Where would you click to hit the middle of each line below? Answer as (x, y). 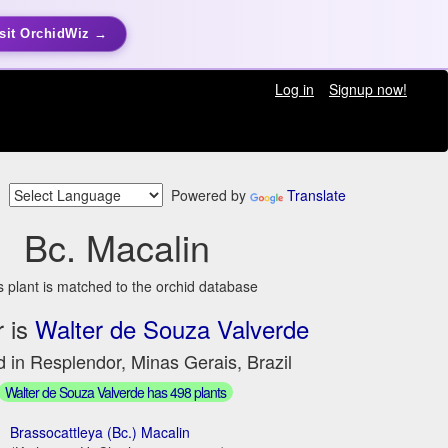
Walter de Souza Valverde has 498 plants (115, 391)
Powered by (206, 195)
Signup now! (367, 89)
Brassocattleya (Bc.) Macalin (100, 431)
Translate (316, 195)
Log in (294, 89)
